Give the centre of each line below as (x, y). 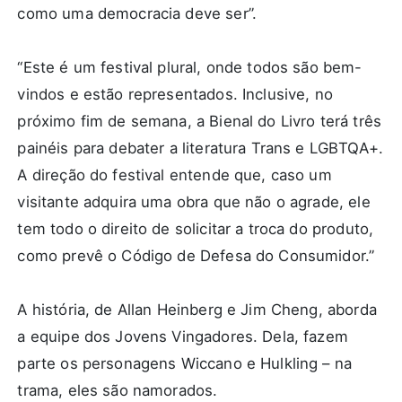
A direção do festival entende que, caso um (175, 175)
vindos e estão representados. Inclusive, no (175, 95)
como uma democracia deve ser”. (137, 14)
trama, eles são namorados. (118, 391)
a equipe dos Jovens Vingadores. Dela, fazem (183, 337)
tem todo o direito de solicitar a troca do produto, (196, 229)
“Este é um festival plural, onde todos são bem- (190, 68)
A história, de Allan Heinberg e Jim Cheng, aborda (197, 310)
